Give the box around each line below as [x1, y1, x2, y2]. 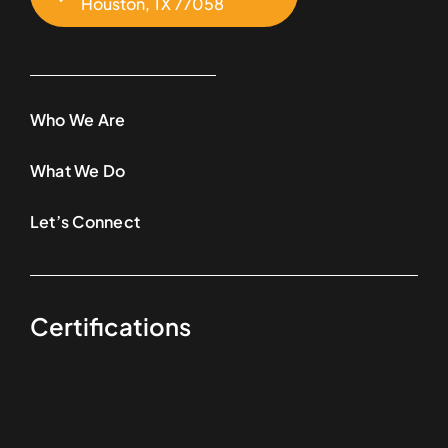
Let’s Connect [29, 210, 141, 232]
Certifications [29, 310, 191, 341]
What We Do [29, 159, 126, 181]
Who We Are [29, 108, 126, 130]
